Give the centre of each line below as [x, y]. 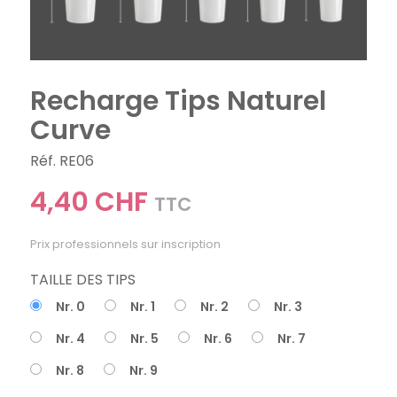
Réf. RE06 [62, 161]
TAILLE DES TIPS [83, 280]
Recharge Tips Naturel [179, 101]
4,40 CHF [90, 202]
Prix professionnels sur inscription [126, 245]
